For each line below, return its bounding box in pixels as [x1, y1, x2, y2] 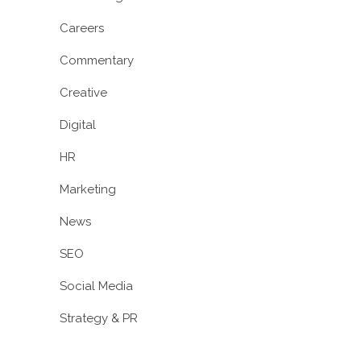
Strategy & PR [60, 311, 138, 326]
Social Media [60, 279, 133, 293]
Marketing [60, 182, 116, 197]
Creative [60, 85, 107, 100]
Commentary [60, 53, 134, 68]
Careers [60, 21, 104, 35]
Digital [60, 118, 96, 132]
